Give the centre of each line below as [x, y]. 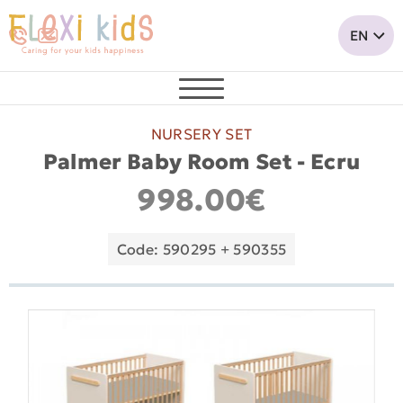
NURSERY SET [201, 134]
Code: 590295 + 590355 [201, 249]
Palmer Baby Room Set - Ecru [201, 161]
